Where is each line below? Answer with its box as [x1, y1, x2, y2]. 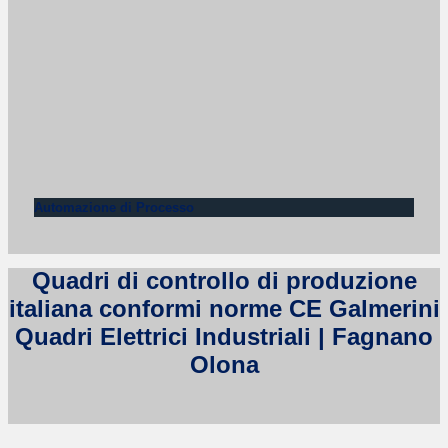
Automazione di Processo [34, 200, 194, 216]
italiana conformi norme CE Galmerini [8, 294, 440, 322]
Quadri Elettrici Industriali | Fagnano [15, 322, 433, 350]
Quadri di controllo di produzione [31, 266, 417, 294]
